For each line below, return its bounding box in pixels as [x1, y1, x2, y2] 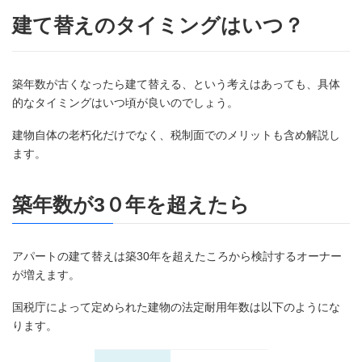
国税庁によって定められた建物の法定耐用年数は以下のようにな [12, 301, 340, 314]
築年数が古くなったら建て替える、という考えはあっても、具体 [12, 78, 340, 91]
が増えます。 [12, 268, 80, 282]
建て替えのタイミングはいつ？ [12, 14, 304, 36]
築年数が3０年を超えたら [12, 193, 250, 216]
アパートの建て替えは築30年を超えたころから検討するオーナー [12, 250, 342, 263]
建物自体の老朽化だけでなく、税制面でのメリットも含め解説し [12, 128, 340, 142]
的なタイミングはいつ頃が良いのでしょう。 [12, 96, 238, 110]
